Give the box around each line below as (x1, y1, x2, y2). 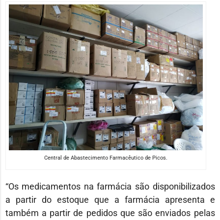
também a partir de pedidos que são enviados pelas (5, 208, 215, 219)
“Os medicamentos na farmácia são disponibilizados (5, 181, 215, 192)
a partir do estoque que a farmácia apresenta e (5, 194, 215, 205)
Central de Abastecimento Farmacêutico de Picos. (44, 155, 167, 162)
